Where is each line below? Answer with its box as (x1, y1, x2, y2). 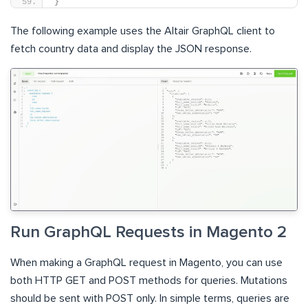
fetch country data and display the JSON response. (10, 43, 252, 55)
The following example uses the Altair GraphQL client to (10, 25, 275, 37)
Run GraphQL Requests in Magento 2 (10, 223, 287, 241)
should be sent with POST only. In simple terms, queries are (10, 292, 289, 304)
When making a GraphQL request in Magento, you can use (10, 256, 283, 268)
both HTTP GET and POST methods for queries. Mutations (10, 274, 287, 286)
